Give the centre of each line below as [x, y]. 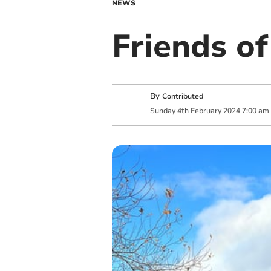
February [206, 110]
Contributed [182, 96]
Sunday [162, 110]
